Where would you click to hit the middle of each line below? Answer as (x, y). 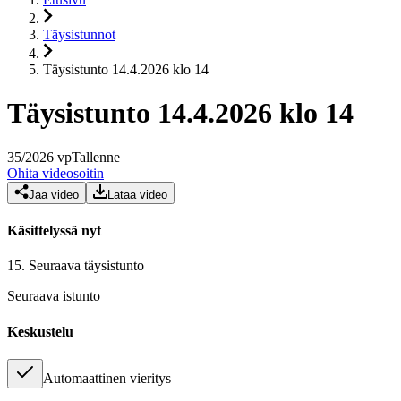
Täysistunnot (79, 34)
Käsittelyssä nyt (54, 231)
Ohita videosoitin (55, 173)
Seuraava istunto (54, 296)
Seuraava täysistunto (86, 266)
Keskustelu (40, 331)
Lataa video (137, 194)
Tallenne (96, 157)
